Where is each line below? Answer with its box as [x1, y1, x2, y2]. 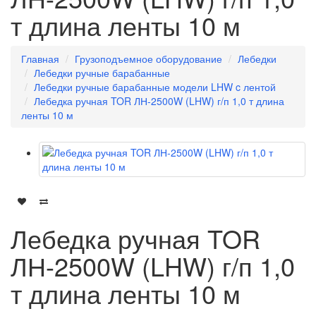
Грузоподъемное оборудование [75, 51, 222, 66]
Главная [21, 51, 59, 66]
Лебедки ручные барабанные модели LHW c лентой [34, 80, 276, 94]
